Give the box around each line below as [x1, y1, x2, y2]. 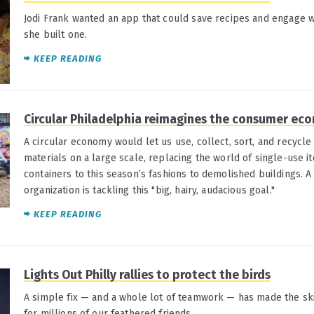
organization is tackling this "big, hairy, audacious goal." [24, 184, 275, 196]
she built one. [24, 28, 88, 41]
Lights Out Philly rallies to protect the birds [24, 268, 271, 282]
